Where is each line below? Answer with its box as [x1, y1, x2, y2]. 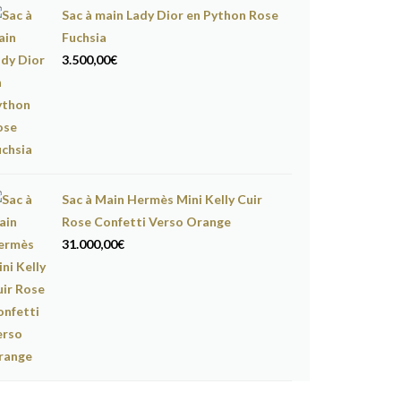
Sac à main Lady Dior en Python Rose [62, 7, 278, 22]
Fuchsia [62, 30, 107, 45]
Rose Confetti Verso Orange [62, 214, 231, 229]
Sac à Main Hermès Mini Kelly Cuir [62, 192, 262, 207]
